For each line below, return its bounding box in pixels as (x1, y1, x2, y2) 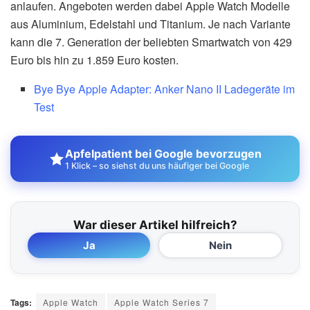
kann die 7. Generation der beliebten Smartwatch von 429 (10, 34, 292, 51)
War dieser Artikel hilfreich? (73, 218, 237, 232)
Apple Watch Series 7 (114, 296, 209, 309)
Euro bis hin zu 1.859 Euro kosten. (10, 52, 179, 69)
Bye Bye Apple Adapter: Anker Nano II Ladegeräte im (34, 81, 295, 98)
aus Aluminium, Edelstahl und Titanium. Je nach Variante (10, 16, 291, 33)
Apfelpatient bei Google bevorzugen (65, 147, 262, 161)
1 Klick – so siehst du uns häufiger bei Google (65, 161, 249, 172)
